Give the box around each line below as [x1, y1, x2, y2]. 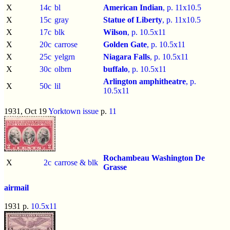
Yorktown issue [48, 106, 99, 116]
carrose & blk [54, 158, 98, 167]
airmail [4, 183, 29, 192]
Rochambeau [103, 153, 149, 162]
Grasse [103, 162, 127, 171]
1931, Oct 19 [4, 106, 48, 116]
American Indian [103, 3, 163, 12]
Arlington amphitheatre [103, 76, 186, 86]
